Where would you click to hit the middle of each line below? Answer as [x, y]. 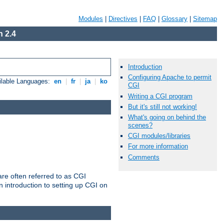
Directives [123, 19]
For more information [158, 146]
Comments [144, 157]
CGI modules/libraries [159, 136]
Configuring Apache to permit [170, 77]
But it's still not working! [162, 106]
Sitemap [205, 19]
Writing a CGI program [160, 96]
